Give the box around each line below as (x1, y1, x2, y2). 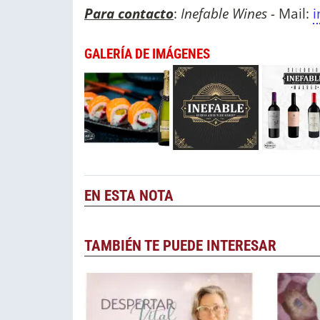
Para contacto (84, 4, 174, 24)
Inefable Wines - (181, 4, 279, 24)
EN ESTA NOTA (84, 187, 174, 205)
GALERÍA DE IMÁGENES (84, 46, 210, 63)
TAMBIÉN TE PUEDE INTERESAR (84, 236, 276, 254)
